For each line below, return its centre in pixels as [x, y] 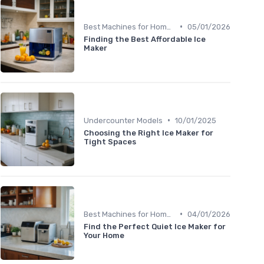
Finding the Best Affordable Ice [145, 39]
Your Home [104, 235]
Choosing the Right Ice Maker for [148, 133]
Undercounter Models [123, 120]
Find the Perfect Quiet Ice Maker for [155, 226]
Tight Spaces [110, 141]
